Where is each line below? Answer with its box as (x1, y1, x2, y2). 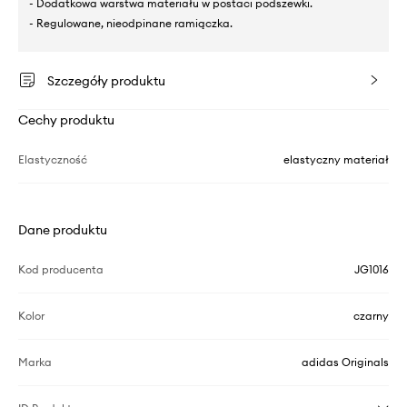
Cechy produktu (18, 111, 114, 128)
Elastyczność (18, 152, 87, 166)
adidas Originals (302, 354, 389, 369)
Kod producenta (18, 262, 104, 276)
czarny (353, 308, 389, 323)
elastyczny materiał (283, 152, 389, 166)
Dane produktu (18, 221, 107, 238)
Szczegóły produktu (47, 72, 165, 89)
